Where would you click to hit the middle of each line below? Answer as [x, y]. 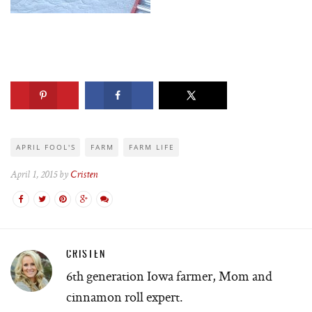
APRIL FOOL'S [46, 147]
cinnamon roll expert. [125, 297]
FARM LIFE [152, 147]
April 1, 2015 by [40, 175]
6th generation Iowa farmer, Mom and [169, 276]
